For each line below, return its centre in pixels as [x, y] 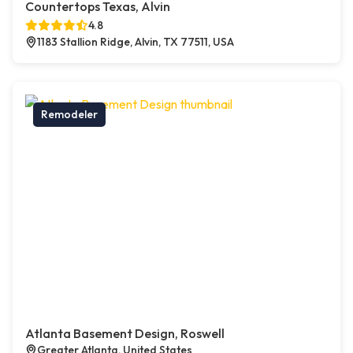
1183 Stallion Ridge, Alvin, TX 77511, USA [136, 42]
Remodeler [69, 115]
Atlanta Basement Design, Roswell [125, 334]
